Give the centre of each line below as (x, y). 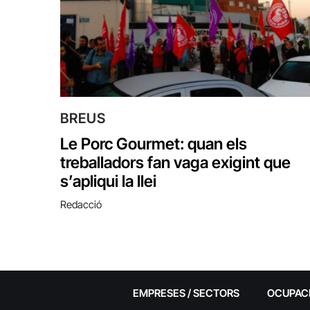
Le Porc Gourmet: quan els (154, 144)
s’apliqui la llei (108, 181)
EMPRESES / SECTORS (186, 293)
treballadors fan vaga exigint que (175, 162)
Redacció (81, 204)
